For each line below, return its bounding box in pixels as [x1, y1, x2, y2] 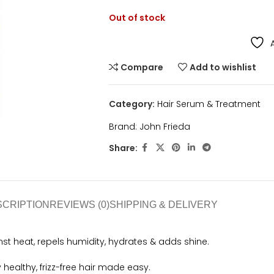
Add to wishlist [190, 61, 257, 73]
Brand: [108, 120, 139, 133]
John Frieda [139, 120, 190, 133]
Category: [108, 98, 155, 110]
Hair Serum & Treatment [157, 98, 261, 110]
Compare [120, 61, 164, 73]
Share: [108, 141, 138, 154]
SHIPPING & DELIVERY [109, 199, 218, 210]
